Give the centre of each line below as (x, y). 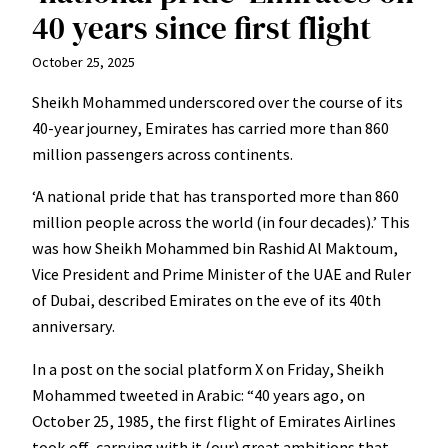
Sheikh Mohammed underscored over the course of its (217, 101)
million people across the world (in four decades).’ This (221, 222)
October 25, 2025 (83, 61)
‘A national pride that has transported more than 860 (215, 196)
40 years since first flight (201, 27)
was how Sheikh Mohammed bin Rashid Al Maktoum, (215, 248)
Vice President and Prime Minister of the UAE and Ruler (221, 274)
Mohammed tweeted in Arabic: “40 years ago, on (198, 394)
